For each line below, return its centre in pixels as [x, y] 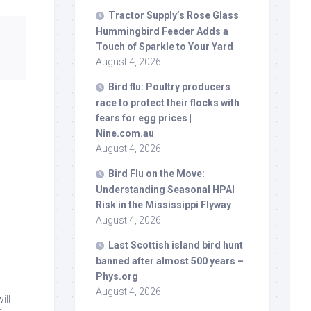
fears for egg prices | [144, 118]
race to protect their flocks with [168, 102]
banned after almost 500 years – [170, 261]
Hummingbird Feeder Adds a [162, 31]
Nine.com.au [125, 133]
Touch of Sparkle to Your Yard [165, 46]
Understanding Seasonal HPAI [165, 189]
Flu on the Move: [166, 173]
